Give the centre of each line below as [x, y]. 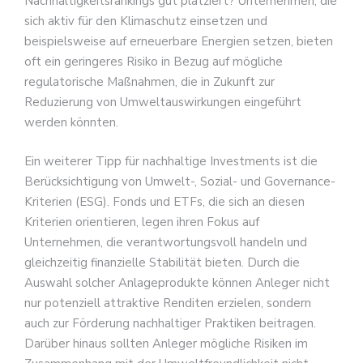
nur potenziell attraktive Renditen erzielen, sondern [168, 303]
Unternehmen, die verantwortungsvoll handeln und [166, 242]
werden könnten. [71, 123]
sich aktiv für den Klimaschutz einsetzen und [146, 21]
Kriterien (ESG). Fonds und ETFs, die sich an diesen [164, 201]
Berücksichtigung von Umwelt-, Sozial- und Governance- [180, 181]
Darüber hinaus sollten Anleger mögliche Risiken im [166, 343]
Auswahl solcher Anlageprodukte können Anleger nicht [177, 282]
